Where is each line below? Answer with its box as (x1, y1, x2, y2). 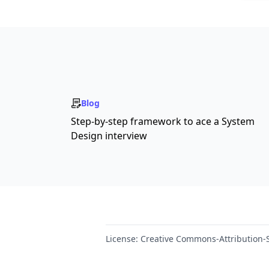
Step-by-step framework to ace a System (71, 115, 255, 128)
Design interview (71, 129, 147, 142)
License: (106, 233, 138, 244)
